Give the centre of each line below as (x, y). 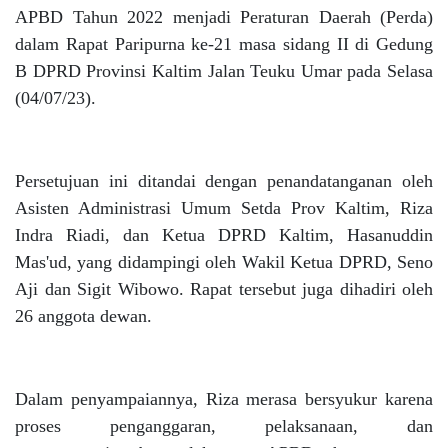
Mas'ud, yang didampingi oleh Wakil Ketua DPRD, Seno (224, 262)
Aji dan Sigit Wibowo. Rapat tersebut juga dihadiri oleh (224, 289)
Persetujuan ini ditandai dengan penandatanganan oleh (224, 181)
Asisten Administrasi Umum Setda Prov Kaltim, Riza (224, 208)
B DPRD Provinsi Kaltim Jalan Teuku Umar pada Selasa (224, 71)
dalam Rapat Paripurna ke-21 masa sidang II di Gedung (224, 44)
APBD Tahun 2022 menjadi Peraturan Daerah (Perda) (224, 17)
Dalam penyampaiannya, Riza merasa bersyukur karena (224, 399)
